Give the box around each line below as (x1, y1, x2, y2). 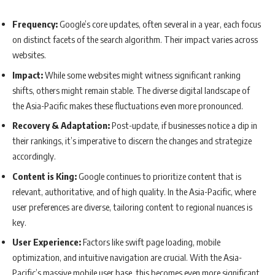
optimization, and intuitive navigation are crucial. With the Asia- (12, 252, 242, 263)
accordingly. (12, 150, 56, 162)
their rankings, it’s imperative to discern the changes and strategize (12, 135, 252, 147)
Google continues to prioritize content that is (77, 170, 241, 182)
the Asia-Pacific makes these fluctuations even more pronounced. (12, 99, 243, 111)
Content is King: (12, 170, 77, 182)
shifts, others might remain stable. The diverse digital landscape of (12, 84, 250, 96)
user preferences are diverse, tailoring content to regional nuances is (12, 201, 252, 212)
